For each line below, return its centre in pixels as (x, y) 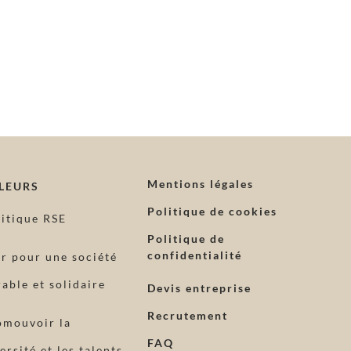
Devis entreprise (199, 288)
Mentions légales (200, 183)
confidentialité (194, 255)
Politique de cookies (212, 211)
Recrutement (187, 315)
